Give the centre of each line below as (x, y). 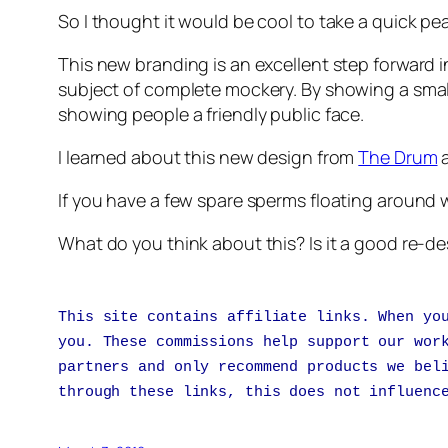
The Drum (398, 157)
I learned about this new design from (208, 157)
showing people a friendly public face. (211, 114)
